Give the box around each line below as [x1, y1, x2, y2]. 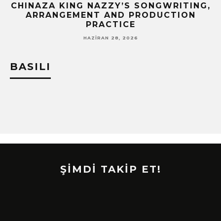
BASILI [10, 61, 51, 73]
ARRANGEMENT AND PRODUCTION [25, 10, 196, 20]
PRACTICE [85, 20, 136, 29]
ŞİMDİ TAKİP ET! [60, 163, 161, 176]
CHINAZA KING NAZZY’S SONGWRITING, [10, 1, 211, 10]
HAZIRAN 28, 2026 [83, 35, 138, 41]
